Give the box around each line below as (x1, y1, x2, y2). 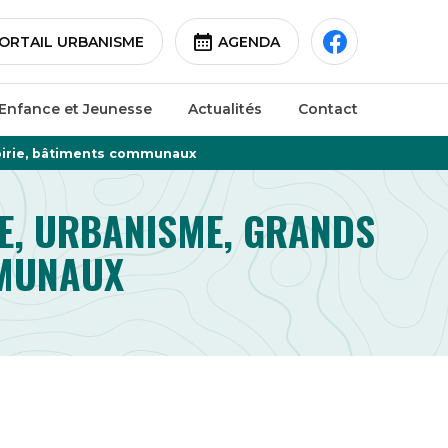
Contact (298, 100, 358, 118)
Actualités (188, 100, 262, 118)
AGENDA (218, 32, 280, 51)
